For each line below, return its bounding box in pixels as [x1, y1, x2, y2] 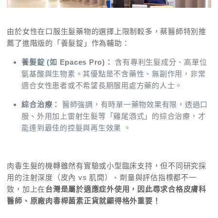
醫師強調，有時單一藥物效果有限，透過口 [60, 100, 208, 109]
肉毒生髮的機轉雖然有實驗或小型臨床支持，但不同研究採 [7, 162, 206, 170]
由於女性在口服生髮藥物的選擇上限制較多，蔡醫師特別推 [7, 27, 206, 36]
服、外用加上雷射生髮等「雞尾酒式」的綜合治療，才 [21, 112, 206, 121]
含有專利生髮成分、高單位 [112, 58, 207, 67]
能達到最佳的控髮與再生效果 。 [21, 124, 131, 132]
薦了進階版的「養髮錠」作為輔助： [7, 39, 130, 48]
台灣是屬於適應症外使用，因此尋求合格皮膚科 [45, 185, 206, 194]
